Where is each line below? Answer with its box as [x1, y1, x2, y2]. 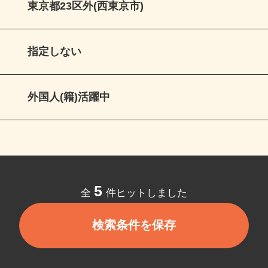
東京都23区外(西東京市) [32, 4, 151, 17]
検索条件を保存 [98, 226, 184, 240]
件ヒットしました [109, 194, 195, 206]
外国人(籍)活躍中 [32, 97, 117, 109]
